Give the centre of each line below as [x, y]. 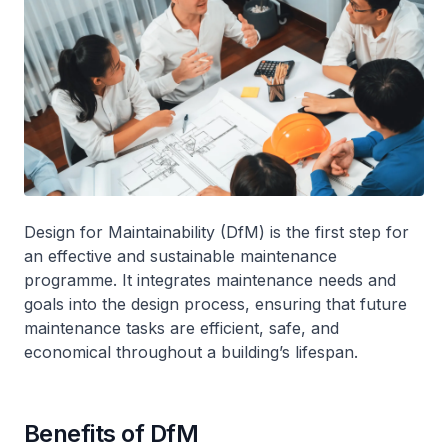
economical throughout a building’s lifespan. [191, 351]
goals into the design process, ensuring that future [215, 303]
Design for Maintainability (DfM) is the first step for [216, 231]
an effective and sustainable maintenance [180, 255]
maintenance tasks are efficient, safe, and [181, 327]
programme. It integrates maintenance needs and [210, 279]
